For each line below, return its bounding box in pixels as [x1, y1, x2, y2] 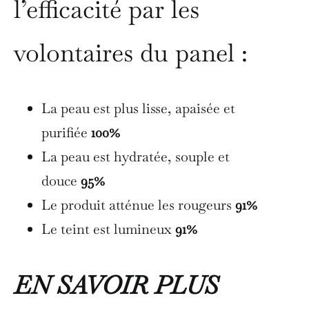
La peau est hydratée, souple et [41, 147, 230, 166]
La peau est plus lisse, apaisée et [41, 99, 235, 117]
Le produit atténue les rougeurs [41, 195, 235, 214]
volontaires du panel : [14, 36, 248, 69]
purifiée [41, 123, 91, 141]
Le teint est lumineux [41, 219, 175, 238]
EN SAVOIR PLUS [14, 268, 219, 301]
